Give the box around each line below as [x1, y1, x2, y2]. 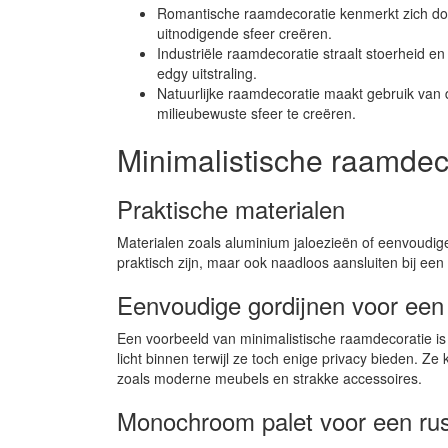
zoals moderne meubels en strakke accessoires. [117, 367, 422, 388]
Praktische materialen [117, 190, 345, 226]
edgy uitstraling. [157, 62, 257, 83]
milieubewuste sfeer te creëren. [157, 102, 356, 123]
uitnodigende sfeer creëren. [157, 22, 332, 43]
